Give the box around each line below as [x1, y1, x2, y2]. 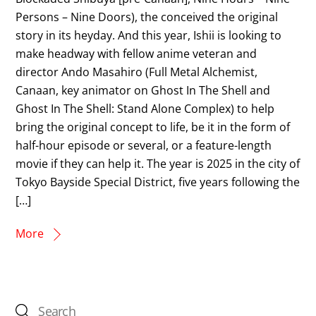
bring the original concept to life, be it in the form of [16, 119, 291, 135]
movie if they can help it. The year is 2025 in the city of [16, 155, 300, 171]
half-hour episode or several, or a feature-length [16, 137, 272, 153]
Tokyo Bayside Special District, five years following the [16, 174, 300, 190]
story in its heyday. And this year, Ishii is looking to [16, 27, 282, 43]
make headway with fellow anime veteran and [16, 45, 257, 61]
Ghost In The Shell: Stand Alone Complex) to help [16, 100, 275, 116]
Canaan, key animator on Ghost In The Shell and [16, 82, 271, 98]
